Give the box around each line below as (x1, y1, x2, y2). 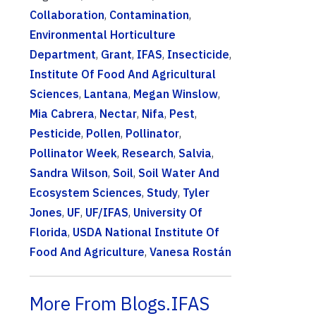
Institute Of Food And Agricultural (30, 67, 216, 82)
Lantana (84, 87, 128, 102)
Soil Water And (138, 166, 219, 181)
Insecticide (167, 47, 229, 62)
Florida (30, 225, 68, 240)
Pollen (86, 126, 121, 141)
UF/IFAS (85, 205, 128, 220)
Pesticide (30, 126, 81, 141)
